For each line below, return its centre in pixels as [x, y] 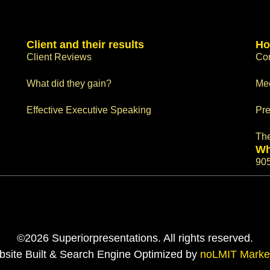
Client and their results [85, 45]
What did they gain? [69, 84]
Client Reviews [59, 57]
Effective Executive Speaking [89, 110]
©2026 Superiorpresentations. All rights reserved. [135, 238]
